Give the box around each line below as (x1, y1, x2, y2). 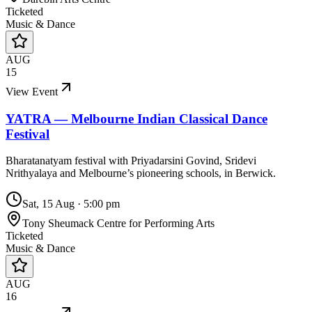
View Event (6, 85, 58, 97)
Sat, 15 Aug (22, 198, 75, 210)
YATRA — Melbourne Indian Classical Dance (6, 111, 267, 126)
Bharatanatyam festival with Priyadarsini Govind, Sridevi (6, 155, 256, 167)
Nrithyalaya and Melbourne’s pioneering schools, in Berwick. (6, 167, 276, 180)
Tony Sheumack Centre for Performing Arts (22, 217, 214, 230)
